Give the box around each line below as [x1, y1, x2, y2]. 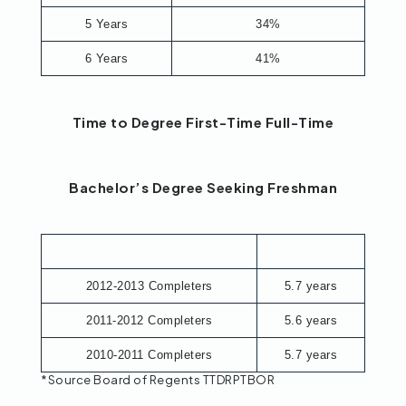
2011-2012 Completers [86, 314, 212, 328]
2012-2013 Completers [85, 279, 213, 294]
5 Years [84, 17, 129, 32]
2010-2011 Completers [86, 348, 212, 362]
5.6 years [284, 314, 338, 328]
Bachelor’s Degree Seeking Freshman [69, 179, 337, 197]
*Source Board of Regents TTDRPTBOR [41, 372, 275, 388]
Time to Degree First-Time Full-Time [72, 113, 334, 131]
